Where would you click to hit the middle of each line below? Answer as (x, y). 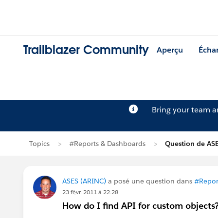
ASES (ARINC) (84, 181)
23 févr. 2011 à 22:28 (90, 192)
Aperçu (170, 50)
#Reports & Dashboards (107, 144)
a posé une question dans (150, 181)
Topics (39, 144)
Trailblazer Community (86, 50)
